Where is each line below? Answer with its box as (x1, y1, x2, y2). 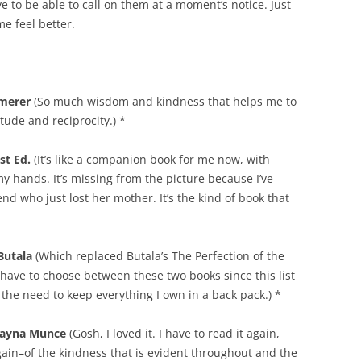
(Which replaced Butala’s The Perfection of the (35, 248, 284, 264)
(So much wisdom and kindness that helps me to (31, 93, 297, 110)
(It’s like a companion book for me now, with (31, 151, 270, 168)
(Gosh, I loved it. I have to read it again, (66, 326, 280, 342)
